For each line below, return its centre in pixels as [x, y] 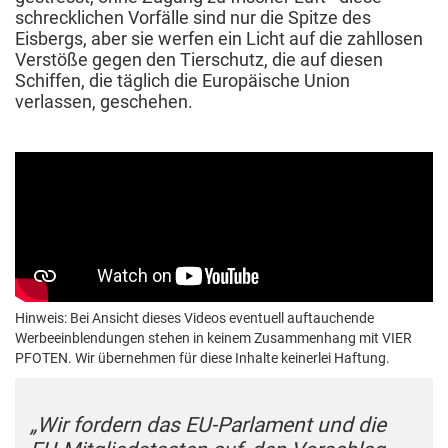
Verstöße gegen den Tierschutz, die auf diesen [199, 60]
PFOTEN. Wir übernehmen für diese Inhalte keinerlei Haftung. [202, 358]
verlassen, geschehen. [104, 102]
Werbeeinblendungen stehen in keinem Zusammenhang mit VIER [213, 338]
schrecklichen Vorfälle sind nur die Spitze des [193, 18]
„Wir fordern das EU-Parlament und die [208, 425]
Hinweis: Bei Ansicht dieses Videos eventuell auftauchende [194, 318]
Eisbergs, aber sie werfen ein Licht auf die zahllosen [219, 39]
